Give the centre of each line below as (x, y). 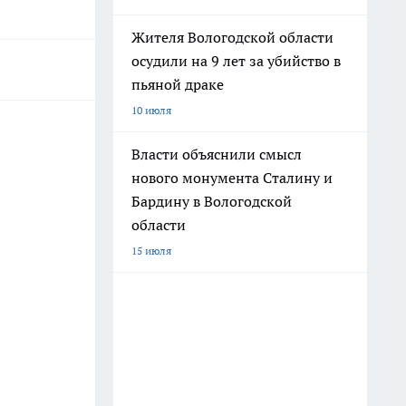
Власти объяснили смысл (217, 154)
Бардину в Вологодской (212, 201)
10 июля (151, 110)
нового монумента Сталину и (232, 178)
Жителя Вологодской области (232, 37)
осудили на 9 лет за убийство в (236, 61)
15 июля (151, 251)
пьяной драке (178, 84)
